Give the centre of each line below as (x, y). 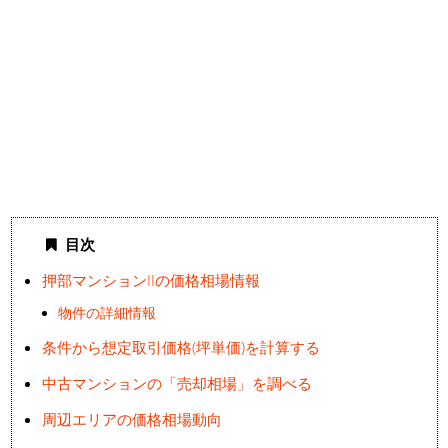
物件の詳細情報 (106, 312)
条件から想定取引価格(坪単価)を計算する (180, 347)
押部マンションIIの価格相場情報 (150, 279)
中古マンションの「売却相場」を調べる (176, 383)
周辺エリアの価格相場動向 (131, 419)
